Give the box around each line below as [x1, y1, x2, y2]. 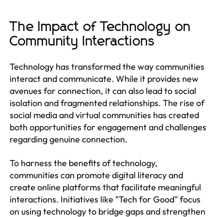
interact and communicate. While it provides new [10, 73, 199, 84]
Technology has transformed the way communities [10, 61, 204, 72]
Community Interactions [10, 34, 155, 48]
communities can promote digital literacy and [10, 169, 183, 181]
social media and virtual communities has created [10, 109, 199, 121]
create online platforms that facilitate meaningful [10, 181, 201, 193]
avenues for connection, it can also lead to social [10, 85, 196, 96]
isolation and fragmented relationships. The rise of [10, 97, 204, 108]
